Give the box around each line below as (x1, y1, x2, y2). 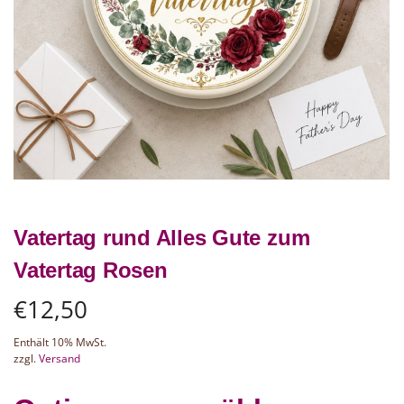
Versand (39, 350, 80, 366)
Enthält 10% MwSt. (14, 334, 106, 350)
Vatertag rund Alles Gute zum (14, 225, 310, 250)
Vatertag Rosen (14, 257, 168, 282)
